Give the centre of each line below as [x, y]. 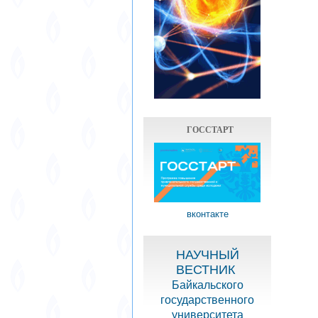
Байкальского [207, 285]
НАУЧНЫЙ [207, 255]
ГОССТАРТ [210, 130]
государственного [207, 300]
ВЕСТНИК [207, 270]
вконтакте [207, 214]
